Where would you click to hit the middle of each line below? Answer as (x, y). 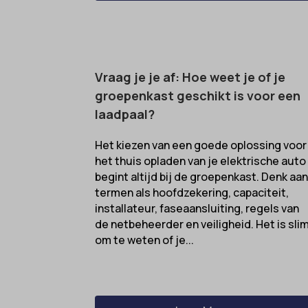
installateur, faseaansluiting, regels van (197, 208)
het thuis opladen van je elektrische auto (201, 161)
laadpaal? (125, 114)
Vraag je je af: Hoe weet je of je (190, 77)
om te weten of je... (145, 240)
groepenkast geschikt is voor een (198, 95)
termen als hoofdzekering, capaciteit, (192, 192)
